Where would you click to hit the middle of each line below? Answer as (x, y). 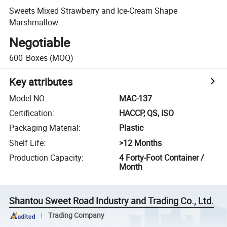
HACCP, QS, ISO (147, 113)
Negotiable (40, 43)
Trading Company (76, 215)
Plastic (131, 128)
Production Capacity (46, 158)
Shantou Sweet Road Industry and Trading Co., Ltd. (112, 201)
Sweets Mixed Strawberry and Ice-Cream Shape (93, 10)
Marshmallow (34, 22)
